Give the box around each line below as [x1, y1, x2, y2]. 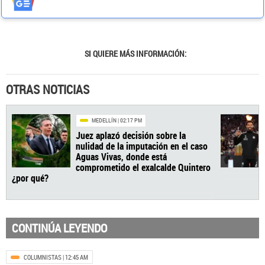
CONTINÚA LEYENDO [12, 219, 107, 236]
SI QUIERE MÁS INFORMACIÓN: [85, 48, 186, 59]
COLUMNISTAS [24, 252, 62, 261]
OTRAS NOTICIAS [6, 81, 89, 98]
